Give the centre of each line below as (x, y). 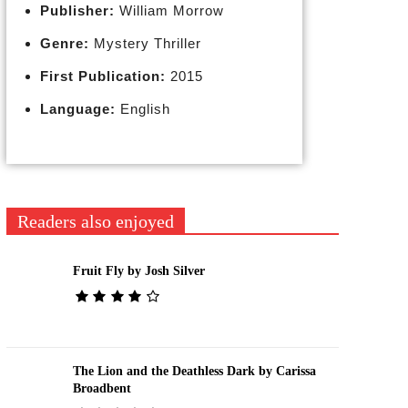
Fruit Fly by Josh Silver (138, 270)
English (143, 109)
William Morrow (169, 10)
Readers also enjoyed (95, 221)
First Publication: (102, 76)
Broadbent (102, 388)
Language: (77, 109)
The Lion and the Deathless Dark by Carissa (194, 371)
